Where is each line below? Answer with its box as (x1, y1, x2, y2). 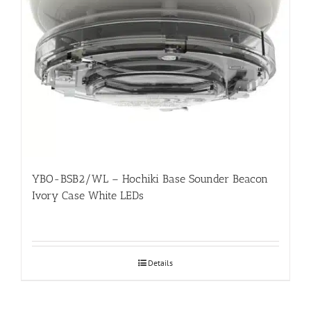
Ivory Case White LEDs (32, 188, 144, 202)
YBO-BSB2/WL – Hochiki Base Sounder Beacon (32, 171, 268, 185)
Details (148, 257, 173, 268)
